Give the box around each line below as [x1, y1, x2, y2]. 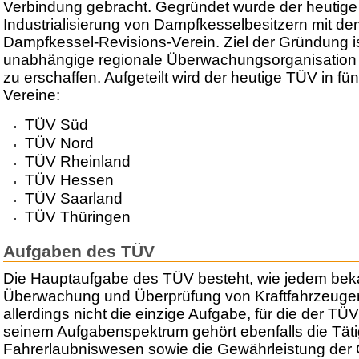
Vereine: [3, 87, 60, 104]
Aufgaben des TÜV [3, 241, 155, 260]
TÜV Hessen [24, 171, 114, 188]
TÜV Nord [24, 134, 94, 151]
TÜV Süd [24, 115, 88, 133]
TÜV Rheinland [24, 152, 131, 170]
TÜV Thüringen [24, 208, 131, 225]
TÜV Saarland [24, 189, 123, 207]
